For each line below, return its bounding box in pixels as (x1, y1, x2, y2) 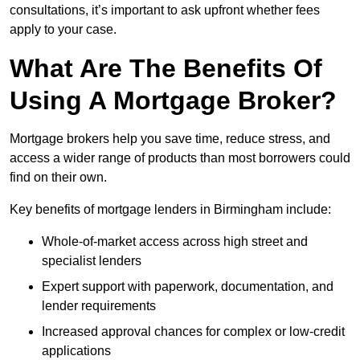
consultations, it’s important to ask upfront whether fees (10, 3, 320, 18)
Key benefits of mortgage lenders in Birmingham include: (10, 202, 331, 217)
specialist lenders (42, 254, 141, 268)
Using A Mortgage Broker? (10, 86, 337, 116)
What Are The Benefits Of (10, 54, 322, 84)
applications (42, 344, 111, 358)
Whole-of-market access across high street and (42, 235, 308, 249)
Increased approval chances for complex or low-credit (42, 325, 345, 339)
